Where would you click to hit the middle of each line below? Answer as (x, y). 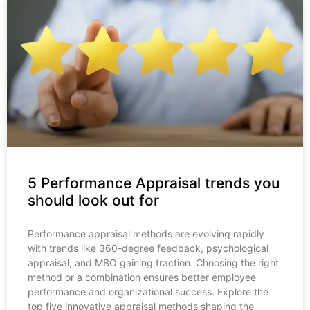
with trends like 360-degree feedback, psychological (148, 248)
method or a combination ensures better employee (142, 277)
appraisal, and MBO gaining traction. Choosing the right (153, 263)
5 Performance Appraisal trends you (154, 183)
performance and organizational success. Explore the (148, 292)
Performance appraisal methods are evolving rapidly (146, 234)
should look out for (93, 201)
